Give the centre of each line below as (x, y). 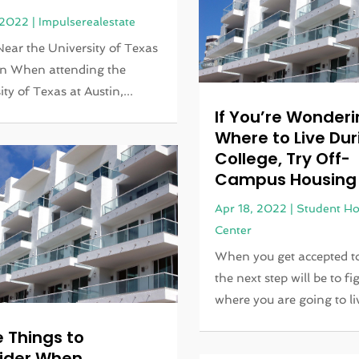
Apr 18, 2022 (251, 209)
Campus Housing (286, 180)
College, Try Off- (283, 159)
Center (234, 230)
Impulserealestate (87, 21)
